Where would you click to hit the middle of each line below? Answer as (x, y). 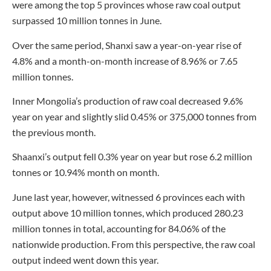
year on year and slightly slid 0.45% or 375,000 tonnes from (134, 117)
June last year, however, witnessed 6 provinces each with (129, 197)
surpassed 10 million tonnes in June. (87, 21)
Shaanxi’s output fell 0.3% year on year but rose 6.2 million (132, 157)
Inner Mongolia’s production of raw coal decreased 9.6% (128, 101)
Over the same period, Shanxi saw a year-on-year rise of (127, 45)
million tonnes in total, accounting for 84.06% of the (119, 228)
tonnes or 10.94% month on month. (86, 172)
